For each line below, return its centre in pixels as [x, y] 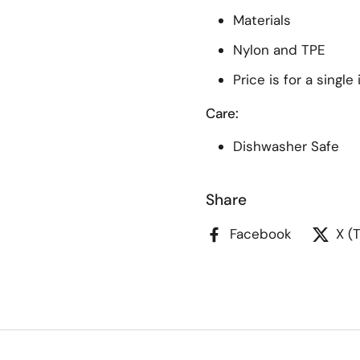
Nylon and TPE [279, 50]
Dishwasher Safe [286, 146]
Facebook [261, 234]
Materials [262, 20]
